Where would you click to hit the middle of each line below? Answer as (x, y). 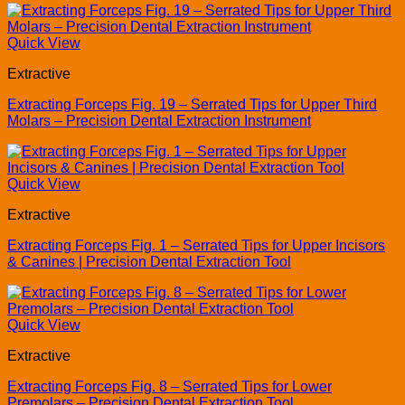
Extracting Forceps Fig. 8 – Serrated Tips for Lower (170, 387)
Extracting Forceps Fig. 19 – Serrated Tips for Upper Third (192, 105)
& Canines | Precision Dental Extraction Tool (149, 262)
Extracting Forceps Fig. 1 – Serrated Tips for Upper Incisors (196, 246)
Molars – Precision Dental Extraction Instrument (159, 121)
